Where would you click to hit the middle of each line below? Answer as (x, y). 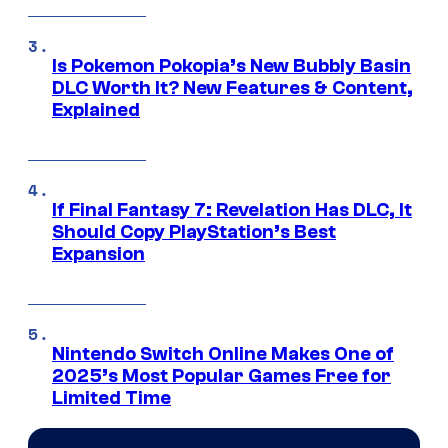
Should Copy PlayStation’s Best (194, 232)
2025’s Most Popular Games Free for (221, 376)
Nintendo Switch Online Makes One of (223, 354)
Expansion (98, 254)
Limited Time (111, 398)
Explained (96, 110)
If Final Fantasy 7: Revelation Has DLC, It (232, 210)
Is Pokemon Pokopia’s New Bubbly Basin (231, 66)
